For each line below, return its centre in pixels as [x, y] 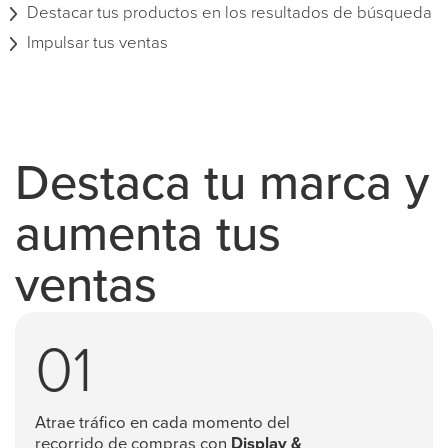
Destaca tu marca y [222, 185]
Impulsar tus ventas [97, 44]
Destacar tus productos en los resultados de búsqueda [229, 14]
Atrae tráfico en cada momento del [162, 424]
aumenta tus [148, 236]
